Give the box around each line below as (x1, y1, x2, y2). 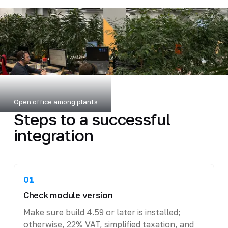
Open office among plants (13, 97, 98, 106)
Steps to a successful (13, 109, 171, 129)
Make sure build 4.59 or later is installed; (23, 207, 181, 217)
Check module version (23, 190, 113, 201)
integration (13, 125, 94, 145)
